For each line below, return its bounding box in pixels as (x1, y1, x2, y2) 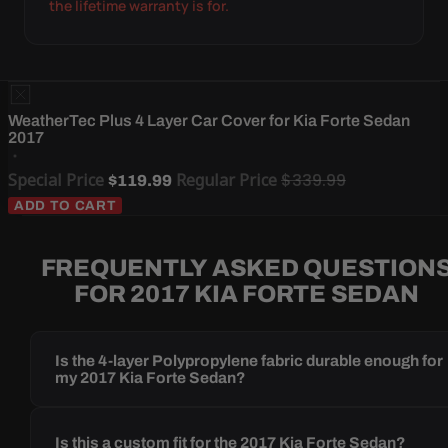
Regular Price (176, 169, 277, 192)
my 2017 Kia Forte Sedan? (55, 369, 247, 387)
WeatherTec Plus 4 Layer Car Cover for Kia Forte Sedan (8, 112, 410, 130)
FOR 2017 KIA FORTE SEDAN (74, 281, 419, 308)
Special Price (8, 169, 104, 192)
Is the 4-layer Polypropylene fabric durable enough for (55, 352, 444, 370)
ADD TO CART (14, 198, 117, 214)
